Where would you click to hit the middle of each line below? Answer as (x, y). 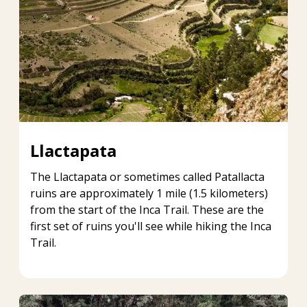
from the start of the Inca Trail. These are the (147, 209)
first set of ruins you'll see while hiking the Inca (151, 226)
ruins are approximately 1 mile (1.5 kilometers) (149, 193)
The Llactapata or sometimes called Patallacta (147, 176)
